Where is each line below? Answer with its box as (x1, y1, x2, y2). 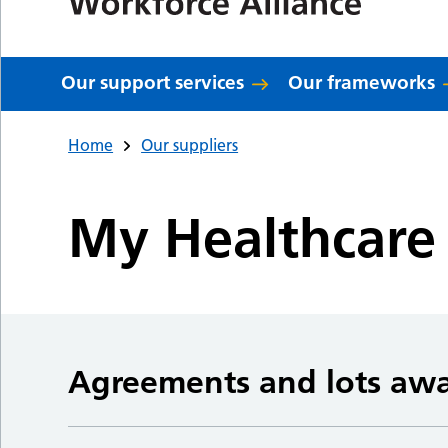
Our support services (61, 71, 245, 94)
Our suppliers (141, 135, 239, 155)
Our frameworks (288, 71, 436, 94)
